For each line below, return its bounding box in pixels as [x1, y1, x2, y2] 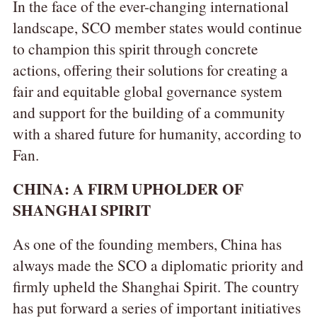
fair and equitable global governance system [12, 81, 282, 102]
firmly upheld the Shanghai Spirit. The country [12, 276, 299, 297]
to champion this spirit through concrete [12, 38, 258, 59]
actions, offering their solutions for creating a [12, 59, 288, 81]
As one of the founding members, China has [12, 234, 282, 255]
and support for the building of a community [12, 102, 285, 123]
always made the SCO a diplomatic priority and [12, 255, 304, 276]
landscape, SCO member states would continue [12, 17, 302, 38]
